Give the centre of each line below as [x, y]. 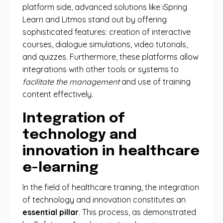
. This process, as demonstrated [137, 212]
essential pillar [51, 212]
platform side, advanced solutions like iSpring [105, 7]
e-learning [60, 168]
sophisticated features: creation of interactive [107, 32]
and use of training [155, 82]
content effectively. [58, 94]
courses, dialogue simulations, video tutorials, [105, 44]
